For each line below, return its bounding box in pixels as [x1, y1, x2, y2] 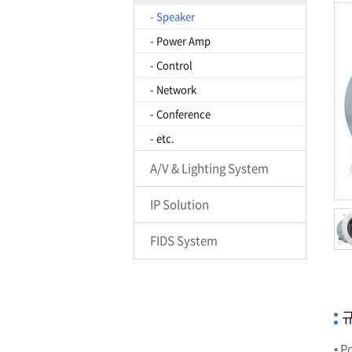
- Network [150, 82, 196, 97]
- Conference [150, 106, 211, 121]
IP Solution [150, 196, 209, 213]
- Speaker [150, 9, 195, 24]
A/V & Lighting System [150, 159, 269, 177]
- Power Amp [150, 33, 211, 48]
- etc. [150, 130, 174, 145]
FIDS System [150, 232, 218, 249]
